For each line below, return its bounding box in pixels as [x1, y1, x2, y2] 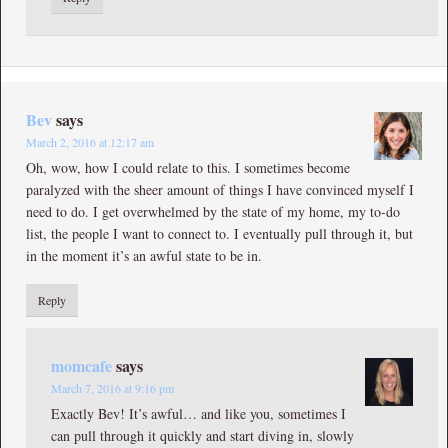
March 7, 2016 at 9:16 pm [51, 379, 174, 396]
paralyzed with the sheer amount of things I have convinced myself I [26, 179, 414, 199]
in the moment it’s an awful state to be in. [26, 245, 262, 265]
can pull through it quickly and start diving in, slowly [51, 425, 354, 445]
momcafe [51, 353, 112, 377]
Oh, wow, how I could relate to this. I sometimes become [26, 157, 350, 177]
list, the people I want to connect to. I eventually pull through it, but [26, 223, 413, 243]
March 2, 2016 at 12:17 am [26, 133, 154, 150]
